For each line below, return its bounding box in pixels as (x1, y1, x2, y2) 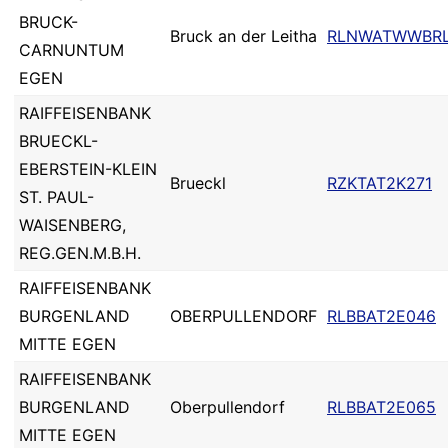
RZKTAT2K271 (327, 173, 432, 193)
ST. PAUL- (19, 187, 94, 207)
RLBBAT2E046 (327, 306, 436, 326)
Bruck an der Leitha (170, 26, 317, 46)
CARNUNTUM (19, 40, 124, 60)
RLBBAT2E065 (327, 397, 436, 417)
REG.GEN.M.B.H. (19, 243, 141, 263)
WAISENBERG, (19, 215, 126, 235)
